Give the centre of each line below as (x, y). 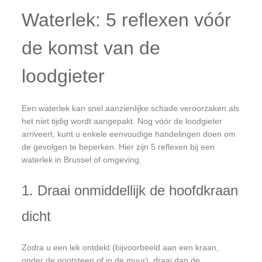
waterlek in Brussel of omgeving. (82, 159)
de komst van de (91, 48)
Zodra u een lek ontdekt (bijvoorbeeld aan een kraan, (120, 247)
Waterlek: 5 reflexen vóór (127, 20)
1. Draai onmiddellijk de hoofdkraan (130, 190)
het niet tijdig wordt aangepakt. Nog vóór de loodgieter (122, 121)
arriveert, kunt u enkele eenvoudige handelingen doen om (129, 134)
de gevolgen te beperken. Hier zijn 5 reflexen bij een (118, 146)
